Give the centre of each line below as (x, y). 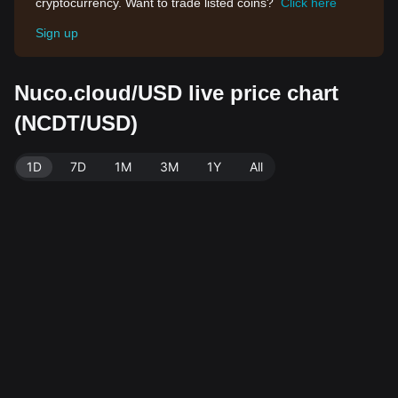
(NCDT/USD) (76, 123)
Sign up (57, 33)
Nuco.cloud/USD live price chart (176, 93)
